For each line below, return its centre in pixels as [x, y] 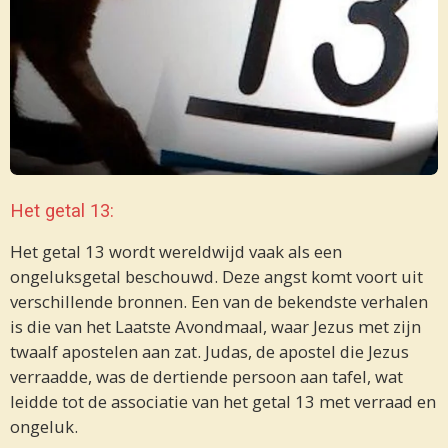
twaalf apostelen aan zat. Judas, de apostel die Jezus [209, 352]
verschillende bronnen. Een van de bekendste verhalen [219, 302]
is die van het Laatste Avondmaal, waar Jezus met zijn [215, 327]
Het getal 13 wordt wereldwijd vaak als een [176, 252]
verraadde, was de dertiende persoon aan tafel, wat [206, 377]
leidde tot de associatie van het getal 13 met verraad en [223, 402]
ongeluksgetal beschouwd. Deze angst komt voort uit [216, 277]
